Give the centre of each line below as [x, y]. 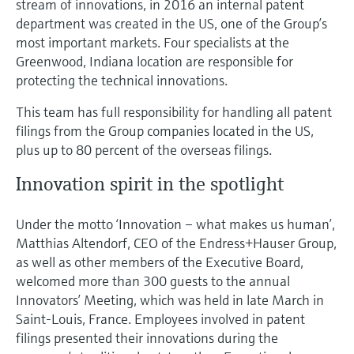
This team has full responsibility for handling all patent [174, 111]
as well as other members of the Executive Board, [160, 262]
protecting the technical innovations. [122, 80]
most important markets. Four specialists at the [153, 42]
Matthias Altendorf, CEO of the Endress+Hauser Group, [176, 243]
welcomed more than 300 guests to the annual [153, 281]
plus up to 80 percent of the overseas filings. [144, 149]
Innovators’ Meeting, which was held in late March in [170, 299]
